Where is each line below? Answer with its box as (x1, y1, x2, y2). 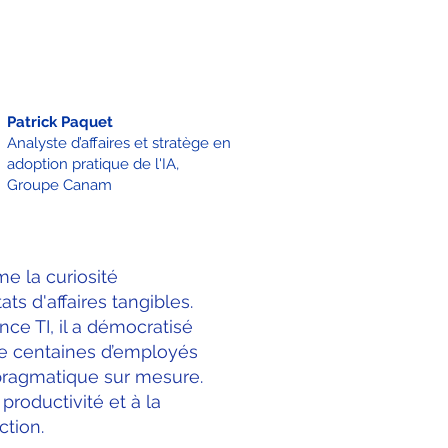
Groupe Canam (7, 176, 112, 194)
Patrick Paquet (7, 113, 113, 131)
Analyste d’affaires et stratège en (7, 134, 231, 152)
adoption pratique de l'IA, (7, 155, 179, 173)
